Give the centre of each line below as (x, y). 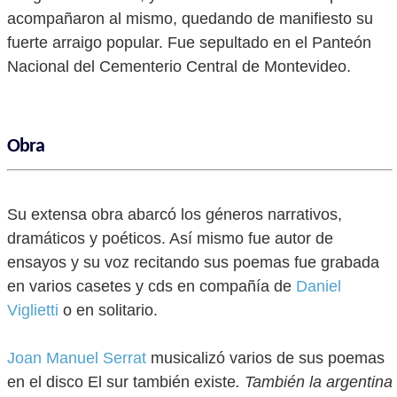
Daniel (319, 286)
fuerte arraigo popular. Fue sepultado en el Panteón (189, 43)
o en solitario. (108, 310)
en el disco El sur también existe (121, 382)
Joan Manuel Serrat (77, 358)
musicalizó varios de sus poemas (265, 358)
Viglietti (33, 310)
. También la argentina (314, 382)
